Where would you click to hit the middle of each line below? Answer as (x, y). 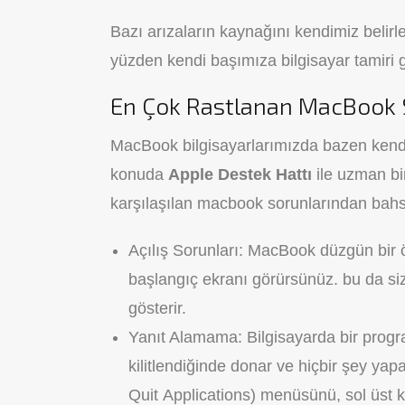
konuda (139, 174)
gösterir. (157, 308)
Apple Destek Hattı (240, 174)
